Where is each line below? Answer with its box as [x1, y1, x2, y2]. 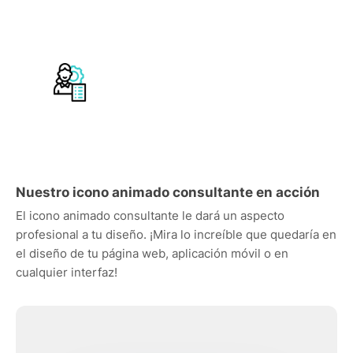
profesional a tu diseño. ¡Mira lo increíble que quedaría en [16, 227, 336, 242]
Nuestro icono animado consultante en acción [16, 184, 320, 200]
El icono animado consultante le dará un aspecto [16, 208, 284, 223]
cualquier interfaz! [16, 265, 117, 280]
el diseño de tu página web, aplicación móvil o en [16, 246, 288, 261]
